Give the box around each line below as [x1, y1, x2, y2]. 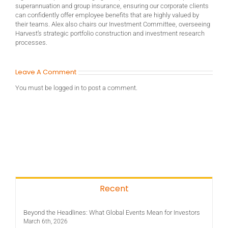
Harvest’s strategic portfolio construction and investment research [15, 29, 205, 37]
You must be [15, 83, 53, 92]
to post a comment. [79, 83, 137, 92]
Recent [99, 182, 129, 194]
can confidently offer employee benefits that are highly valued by [15, 11, 199, 19]
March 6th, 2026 [23, 217, 68, 225]
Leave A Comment [15, 67, 76, 77]
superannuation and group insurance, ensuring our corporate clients [15, 2, 209, 10]
